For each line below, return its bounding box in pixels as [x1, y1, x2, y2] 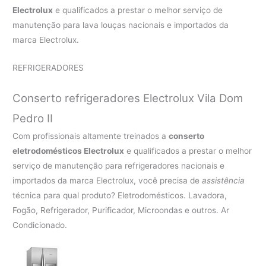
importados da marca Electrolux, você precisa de [12, 175, 202, 185]
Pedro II [12, 111, 53, 125]
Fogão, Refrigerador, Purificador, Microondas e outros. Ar [12, 205, 230, 215]
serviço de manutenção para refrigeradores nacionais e [12, 160, 225, 170]
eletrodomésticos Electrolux [12, 145, 125, 156]
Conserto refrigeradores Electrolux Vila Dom [12, 91, 243, 105]
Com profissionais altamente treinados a [12, 131, 169, 141]
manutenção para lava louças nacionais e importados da [12, 20, 229, 30]
